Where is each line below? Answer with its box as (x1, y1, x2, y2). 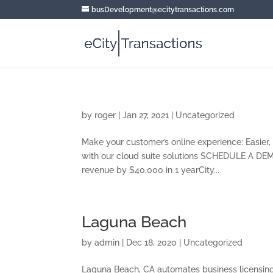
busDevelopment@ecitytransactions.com (91, 5, 235, 14)
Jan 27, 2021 (122, 110, 169, 120)
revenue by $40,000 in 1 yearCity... (82, 165, 220, 175)
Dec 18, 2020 (126, 238, 177, 247)
